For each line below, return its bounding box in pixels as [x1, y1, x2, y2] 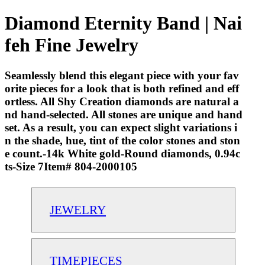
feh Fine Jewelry [5, 34, 138, 56]
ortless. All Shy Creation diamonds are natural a [5, 95, 239, 108]
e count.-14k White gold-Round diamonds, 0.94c [5, 147, 240, 160]
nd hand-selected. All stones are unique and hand [5, 108, 243, 121]
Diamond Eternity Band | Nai [5, 12, 242, 34]
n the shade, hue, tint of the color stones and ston [5, 134, 240, 147]
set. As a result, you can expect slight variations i [5, 121, 237, 134]
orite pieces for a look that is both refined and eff [5, 82, 239, 95]
